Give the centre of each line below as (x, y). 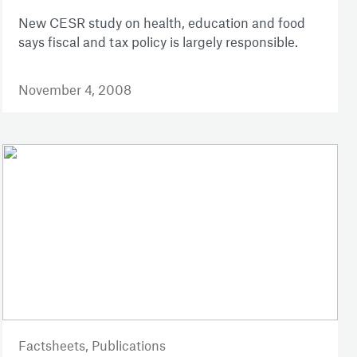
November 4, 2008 (75, 90)
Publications (128, 345)
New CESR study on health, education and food (161, 23)
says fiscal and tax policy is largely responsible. (158, 42)
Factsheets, (55, 345)
